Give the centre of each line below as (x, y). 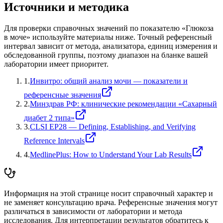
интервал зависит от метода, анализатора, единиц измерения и (111, 46)
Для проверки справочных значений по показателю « (95, 28)
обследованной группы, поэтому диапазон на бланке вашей (106, 55)
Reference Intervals (54, 141)
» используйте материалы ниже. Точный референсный (119, 37)
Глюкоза (200, 28)
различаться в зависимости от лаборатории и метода (93, 212)
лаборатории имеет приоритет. (56, 64)
